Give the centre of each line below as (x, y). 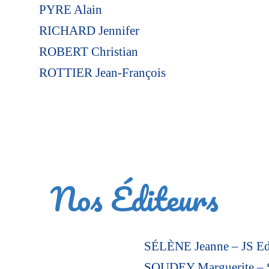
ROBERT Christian (88, 51)
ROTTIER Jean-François (102, 72)
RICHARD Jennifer (89, 30)
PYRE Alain (70, 9)
